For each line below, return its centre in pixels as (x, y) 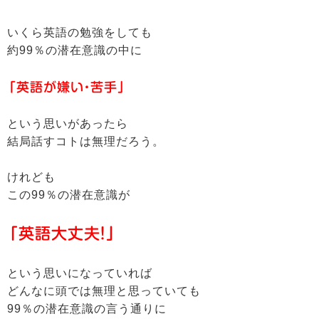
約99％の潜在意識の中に (75, 50)
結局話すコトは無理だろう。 (86, 141)
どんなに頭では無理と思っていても (104, 291)
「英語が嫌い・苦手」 (67, 87)
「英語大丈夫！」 (62, 233)
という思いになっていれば (80, 273)
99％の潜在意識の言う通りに (87, 308)
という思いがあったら (68, 123)
